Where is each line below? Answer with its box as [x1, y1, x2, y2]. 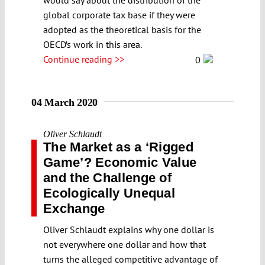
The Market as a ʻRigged [43, 139, 193, 154]
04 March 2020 [31, 96, 98, 108]
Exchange [43, 201, 105, 216]
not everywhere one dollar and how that [43, 238, 206, 250]
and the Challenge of [43, 170, 172, 185]
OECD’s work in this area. [43, 38, 142, 50]
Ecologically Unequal [43, 185, 176, 201]
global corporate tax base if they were [43, 8, 195, 21]
